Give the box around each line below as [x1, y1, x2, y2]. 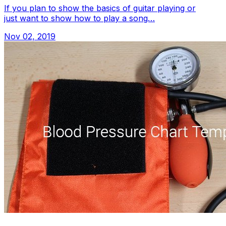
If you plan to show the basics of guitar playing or [4, 3, 196, 13]
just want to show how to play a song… [4, 13, 155, 23]
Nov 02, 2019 [4, 31, 55, 41]
